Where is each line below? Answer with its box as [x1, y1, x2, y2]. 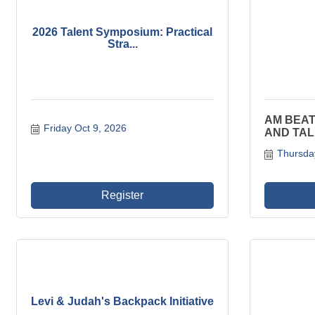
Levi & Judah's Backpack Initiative [31, 295, 214, 307]
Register [101, 189, 143, 202]
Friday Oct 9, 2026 [43, 122, 127, 134]
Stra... [107, 38, 138, 51]
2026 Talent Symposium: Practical [32, 26, 212, 39]
